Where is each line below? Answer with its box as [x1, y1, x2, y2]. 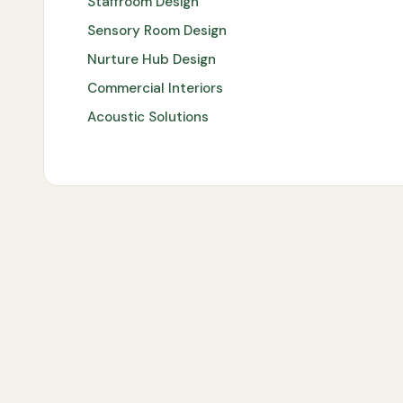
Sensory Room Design [87, 21, 227, 40]
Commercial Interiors [87, 78, 223, 97]
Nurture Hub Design [87, 49, 216, 68]
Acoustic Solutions [87, 107, 209, 126]
